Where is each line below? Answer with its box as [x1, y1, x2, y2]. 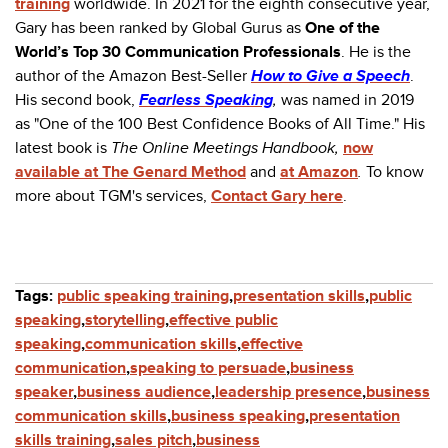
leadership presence [215, 382, 362, 403]
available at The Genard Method [15, 162, 246, 183]
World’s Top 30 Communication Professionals [15, 42, 341, 63]
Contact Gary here [211, 186, 343, 207]
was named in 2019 [281, 90, 414, 111]
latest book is [15, 138, 111, 159]
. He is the [341, 42, 411, 63]
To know [362, 162, 424, 183]
